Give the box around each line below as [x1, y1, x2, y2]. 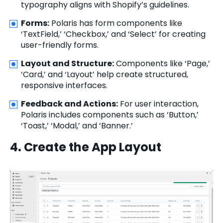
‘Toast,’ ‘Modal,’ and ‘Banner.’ [21, 120, 133, 132]
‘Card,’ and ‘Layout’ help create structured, [21, 69, 188, 81]
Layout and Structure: [21, 58, 114, 70]
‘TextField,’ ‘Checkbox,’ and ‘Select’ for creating [21, 28, 206, 40]
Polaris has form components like [49, 17, 182, 29]
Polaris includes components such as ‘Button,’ [21, 109, 199, 121]
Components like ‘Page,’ [114, 58, 210, 70]
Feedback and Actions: [21, 98, 118, 110]
